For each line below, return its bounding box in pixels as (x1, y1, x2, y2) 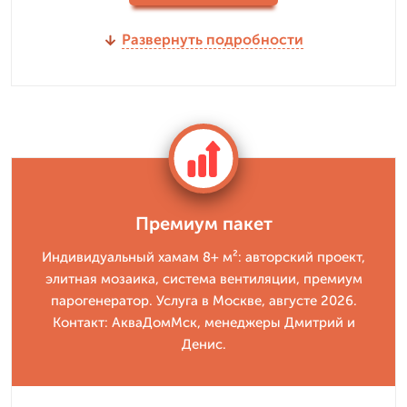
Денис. (181, 336, 226, 352)
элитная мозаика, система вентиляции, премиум (45, 271, 362, 287)
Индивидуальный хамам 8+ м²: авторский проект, (42, 249, 365, 265)
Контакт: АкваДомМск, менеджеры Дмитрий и (52, 314, 355, 331)
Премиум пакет (134, 213, 273, 234)
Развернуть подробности (121, 31, 303, 48)
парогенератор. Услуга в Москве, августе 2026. (50, 293, 357, 309)
